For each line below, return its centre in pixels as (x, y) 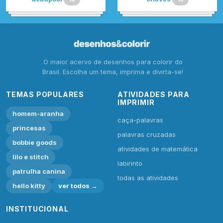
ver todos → (78, 185)
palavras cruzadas (147, 134)
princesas (29, 128)
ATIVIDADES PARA (154, 94)
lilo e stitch (31, 157)
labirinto (130, 163)
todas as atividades (148, 177)
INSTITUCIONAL (37, 209)
